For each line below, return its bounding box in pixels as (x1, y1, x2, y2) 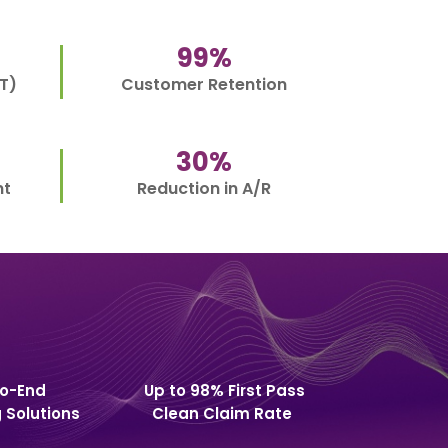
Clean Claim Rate (152, 402, 296, 424)
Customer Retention (121, 72, 288, 96)
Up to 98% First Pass (143, 379, 305, 401)
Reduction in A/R (137, 176, 272, 200)
